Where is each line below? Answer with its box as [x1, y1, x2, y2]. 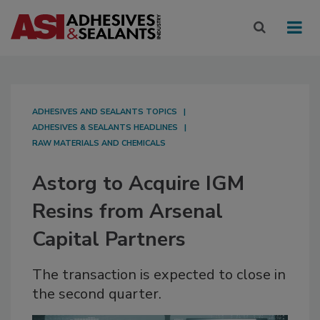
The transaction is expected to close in [32, 265, 286, 285]
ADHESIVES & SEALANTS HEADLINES [32, 122, 178, 134]
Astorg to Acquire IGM [32, 170, 244, 198]
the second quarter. [32, 284, 161, 304]
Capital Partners [32, 226, 186, 254]
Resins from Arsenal [32, 198, 223, 226]
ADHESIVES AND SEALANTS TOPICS [32, 106, 177, 118]
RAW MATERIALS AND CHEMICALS [32, 138, 166, 149]
